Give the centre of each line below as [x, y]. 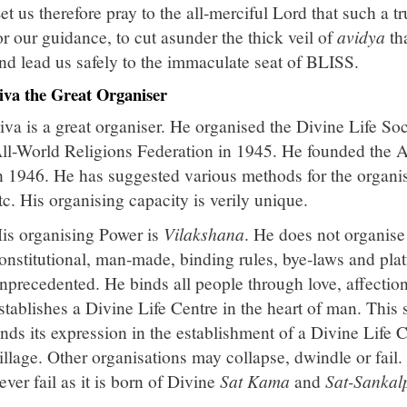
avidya [361, 36]
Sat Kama [255, 381]
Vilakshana [204, 234]
